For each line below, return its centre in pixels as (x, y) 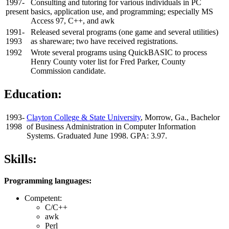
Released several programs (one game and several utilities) (124, 32)
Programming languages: (48, 180)
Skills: (20, 159)
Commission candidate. (68, 71)
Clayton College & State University (84, 118)
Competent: (43, 198)
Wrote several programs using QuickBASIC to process (119, 53)
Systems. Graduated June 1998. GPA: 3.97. (97, 136)
